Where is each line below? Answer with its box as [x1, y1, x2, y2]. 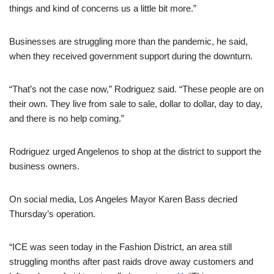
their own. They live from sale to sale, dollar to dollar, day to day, [9, 98, 262, 109]
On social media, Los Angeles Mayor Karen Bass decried [9, 193, 237, 204]
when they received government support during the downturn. [9, 50, 253, 61]
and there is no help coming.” [9, 113, 124, 124]
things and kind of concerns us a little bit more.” [9, 2, 196, 13]
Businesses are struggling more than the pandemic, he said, [9, 35, 248, 46]
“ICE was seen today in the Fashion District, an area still [9, 241, 232, 252]
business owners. [9, 160, 80, 171]
